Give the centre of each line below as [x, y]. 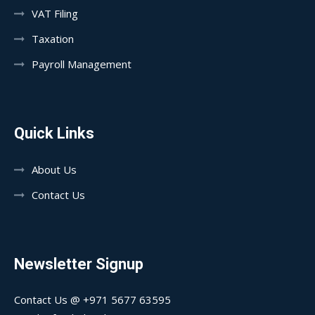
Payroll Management [82, 64]
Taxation [53, 39]
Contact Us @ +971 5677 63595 [92, 300]
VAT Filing [55, 13]
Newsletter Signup [79, 264]
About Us [54, 169]
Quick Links [54, 133]
